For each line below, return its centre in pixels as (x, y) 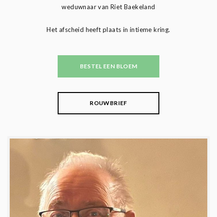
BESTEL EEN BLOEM (108, 66)
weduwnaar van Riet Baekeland (108, 7)
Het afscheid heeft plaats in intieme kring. (108, 29)
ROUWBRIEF (108, 103)
